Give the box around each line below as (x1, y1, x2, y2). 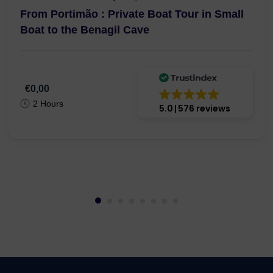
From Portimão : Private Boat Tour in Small (20, 8, 244, 20)
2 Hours (33, 98, 63, 108)
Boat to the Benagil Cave (20, 24, 149, 36)
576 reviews (178, 102, 230, 115)
